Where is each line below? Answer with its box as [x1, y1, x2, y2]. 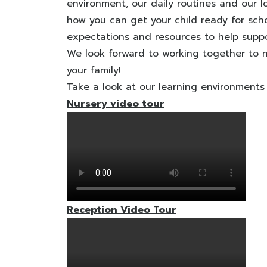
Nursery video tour [67, 97, 164, 111]
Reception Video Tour [67, 203, 176, 217]
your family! [67, 63, 121, 77]
